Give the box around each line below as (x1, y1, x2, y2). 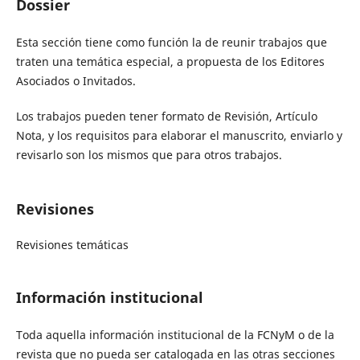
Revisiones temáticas (15, 237, 129, 253)
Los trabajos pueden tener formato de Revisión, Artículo (15, 108, 321, 125)
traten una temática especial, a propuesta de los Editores (15, 54, 325, 70)
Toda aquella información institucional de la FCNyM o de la (15, 327, 334, 343)
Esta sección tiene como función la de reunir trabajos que (15, 35, 327, 51)
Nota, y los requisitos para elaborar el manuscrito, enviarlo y (15, 128, 342, 144)
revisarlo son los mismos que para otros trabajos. (15, 147, 282, 163)
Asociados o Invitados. (15, 73, 136, 89)
